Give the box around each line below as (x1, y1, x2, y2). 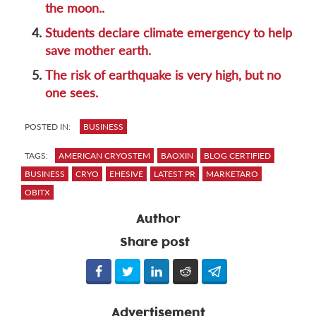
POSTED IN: (25, 121, 71, 133)
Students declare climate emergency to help (45, 25, 292, 41)
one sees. (45, 85, 98, 101)
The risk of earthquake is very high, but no (45, 67, 281, 83)
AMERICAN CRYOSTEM (59, 150, 150, 162)
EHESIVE (109, 169, 143, 180)
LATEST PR (154, 169, 195, 180)
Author (135, 211, 181, 229)
